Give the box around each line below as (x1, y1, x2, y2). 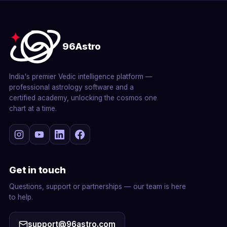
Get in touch (9, 164, 66, 176)
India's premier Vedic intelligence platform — (9, 72, 153, 81)
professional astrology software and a (9, 83, 134, 92)
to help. (9, 193, 33, 202)
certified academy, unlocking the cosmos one (9, 94, 157, 102)
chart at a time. (9, 104, 57, 113)
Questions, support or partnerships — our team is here (9, 182, 186, 191)
